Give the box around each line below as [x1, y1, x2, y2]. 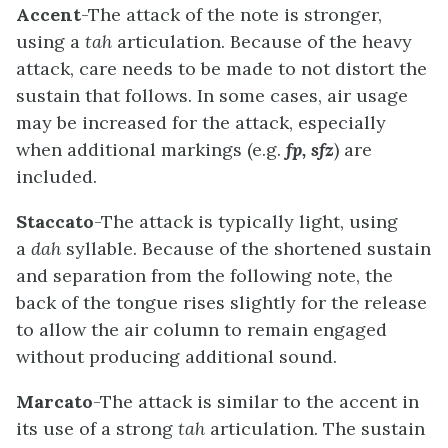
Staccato [16, 210, 94, 234]
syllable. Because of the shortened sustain [61, 237, 431, 261]
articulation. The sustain [205, 417, 425, 441]
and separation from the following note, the [16, 264, 393, 288]
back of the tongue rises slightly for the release [16, 291, 427, 315]
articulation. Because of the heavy [112, 30, 412, 54]
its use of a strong [16, 417, 178, 441]
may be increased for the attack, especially [16, 111, 386, 135]
